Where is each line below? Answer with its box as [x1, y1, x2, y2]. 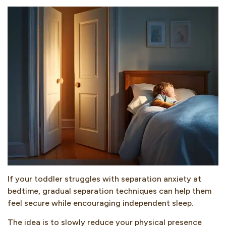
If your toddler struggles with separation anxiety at [8, 174, 201, 184]
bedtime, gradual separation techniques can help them [8, 186, 211, 196]
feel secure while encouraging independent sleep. [8, 198, 193, 208]
